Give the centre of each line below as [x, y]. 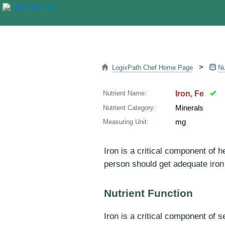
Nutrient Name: [125, 93]
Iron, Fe [193, 94]
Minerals [189, 108]
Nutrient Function [148, 193]
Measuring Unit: [126, 122]
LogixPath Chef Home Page [152, 68]
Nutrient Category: [129, 108]
